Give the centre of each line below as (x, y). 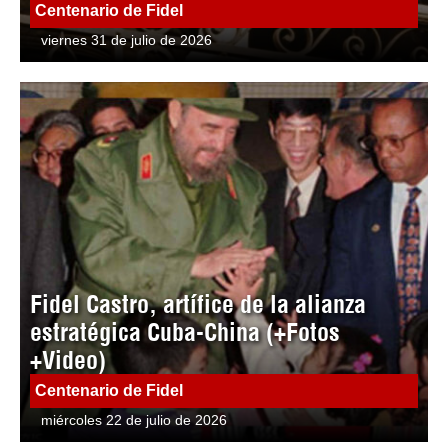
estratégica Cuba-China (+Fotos (185, 332)
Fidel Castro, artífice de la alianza (198, 304)
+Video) (68, 360)
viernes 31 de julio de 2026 (127, 40)
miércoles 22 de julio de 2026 (134, 420)
